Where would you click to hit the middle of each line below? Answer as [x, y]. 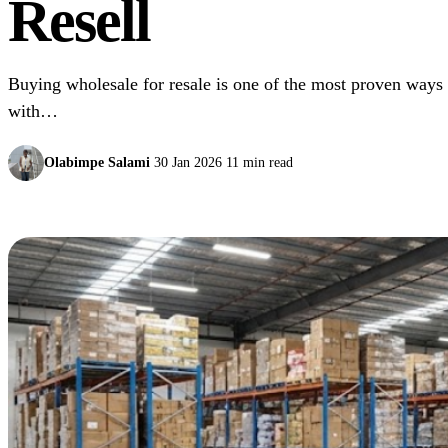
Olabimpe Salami [97, 162]
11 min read [259, 162]
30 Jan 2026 [188, 162]
